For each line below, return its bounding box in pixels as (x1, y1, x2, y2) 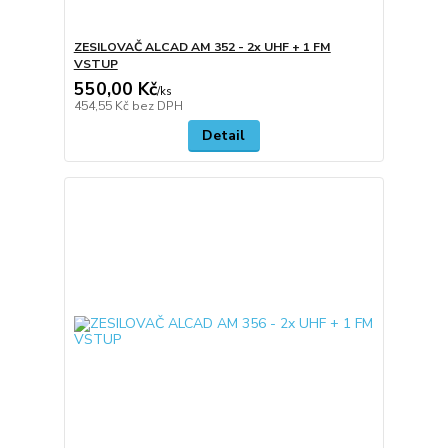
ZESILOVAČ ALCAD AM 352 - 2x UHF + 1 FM (73, 38, 331, 55)
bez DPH (131, 97, 183, 114)
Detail (202, 125, 246, 145)
